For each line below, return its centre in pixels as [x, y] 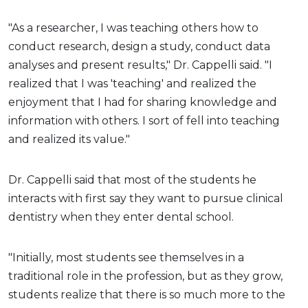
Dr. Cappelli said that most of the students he [132, 179]
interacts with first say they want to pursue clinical [146, 198]
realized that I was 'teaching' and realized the [132, 83]
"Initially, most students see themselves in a [126, 257]
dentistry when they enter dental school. [121, 217]
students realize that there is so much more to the [147, 294]
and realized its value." [69, 139]
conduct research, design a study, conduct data [139, 46]
